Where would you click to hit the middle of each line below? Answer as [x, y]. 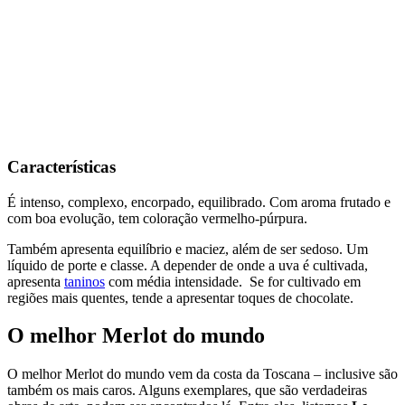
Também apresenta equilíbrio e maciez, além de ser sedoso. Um [188, 249]
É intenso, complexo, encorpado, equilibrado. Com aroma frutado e [199, 202]
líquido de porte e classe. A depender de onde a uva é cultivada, [188, 265]
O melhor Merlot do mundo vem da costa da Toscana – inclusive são [202, 374]
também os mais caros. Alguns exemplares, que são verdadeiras [187, 391]
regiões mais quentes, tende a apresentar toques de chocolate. [180, 297]
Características [61, 166]
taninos [85, 281]
